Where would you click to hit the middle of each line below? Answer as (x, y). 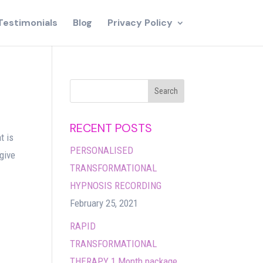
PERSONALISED (102, 150)
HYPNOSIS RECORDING (116, 186)
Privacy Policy (140, 23)
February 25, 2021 (104, 203)
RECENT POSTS (111, 128)
